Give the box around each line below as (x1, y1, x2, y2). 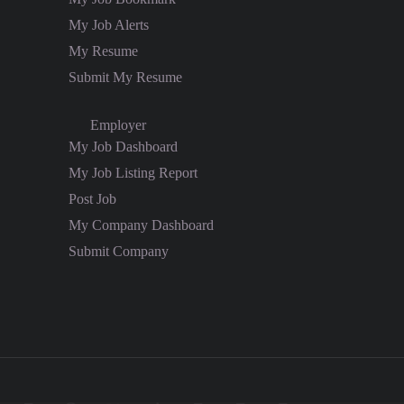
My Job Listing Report (69, 164, 201, 180)
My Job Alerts (69, 16, 152, 32)
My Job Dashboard (69, 138, 181, 154)
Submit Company (69, 243, 172, 259)
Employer (87, 116, 146, 133)
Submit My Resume (69, 69, 186, 85)
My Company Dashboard (69, 216, 217, 233)
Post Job (69, 190, 120, 207)
